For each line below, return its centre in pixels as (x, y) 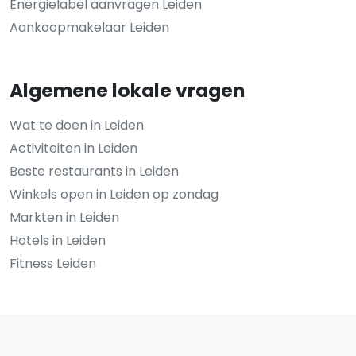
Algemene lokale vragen (127, 90)
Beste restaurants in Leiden (94, 171)
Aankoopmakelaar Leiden (89, 27)
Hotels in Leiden (58, 240)
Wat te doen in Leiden (77, 125)
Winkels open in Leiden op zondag (114, 194)
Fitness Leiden (53, 263)
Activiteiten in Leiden (74, 148)
